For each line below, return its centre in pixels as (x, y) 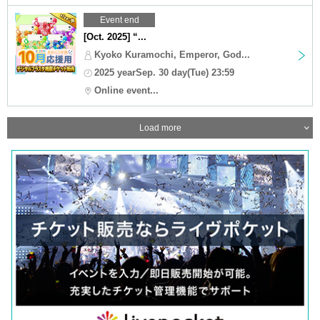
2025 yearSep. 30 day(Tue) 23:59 (164, 72)
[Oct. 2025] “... (115, 36)
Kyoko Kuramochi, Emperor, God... (172, 54)
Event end (119, 20)
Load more (160, 127)
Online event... (126, 90)
